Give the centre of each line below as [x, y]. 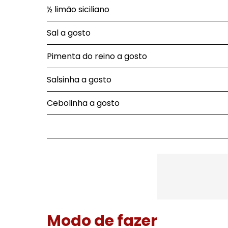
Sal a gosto [69, 33]
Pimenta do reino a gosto [97, 56]
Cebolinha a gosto [83, 103]
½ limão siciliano [78, 9]
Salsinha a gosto [79, 80]
